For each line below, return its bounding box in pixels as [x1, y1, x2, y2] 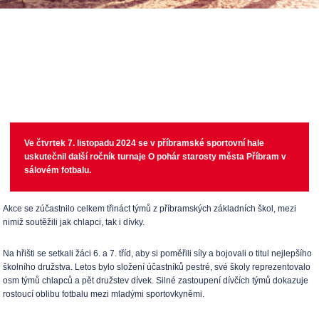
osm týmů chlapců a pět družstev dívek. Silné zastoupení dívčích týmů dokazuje [3, 276, 309, 286]
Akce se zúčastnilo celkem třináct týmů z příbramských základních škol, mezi [3, 204, 297, 214]
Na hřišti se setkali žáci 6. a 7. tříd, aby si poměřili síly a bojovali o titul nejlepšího [3, 249, 313, 258]
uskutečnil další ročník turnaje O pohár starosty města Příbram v [24, 152, 287, 162]
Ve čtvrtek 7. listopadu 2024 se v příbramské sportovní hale [24, 138, 265, 148]
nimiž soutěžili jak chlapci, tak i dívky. [3, 217, 145, 227]
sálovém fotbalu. [24, 165, 92, 175]
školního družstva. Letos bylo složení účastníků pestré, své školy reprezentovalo [3, 262, 311, 272]
